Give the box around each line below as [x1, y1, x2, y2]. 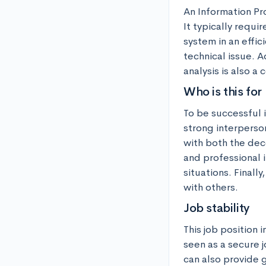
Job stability [183, 201, 249, 216]
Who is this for [183, 84, 262, 99]
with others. [183, 181, 238, 194]
